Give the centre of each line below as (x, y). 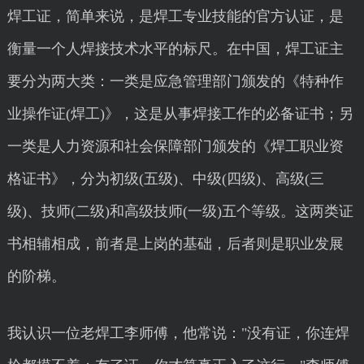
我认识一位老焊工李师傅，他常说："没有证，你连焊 (178, 333)
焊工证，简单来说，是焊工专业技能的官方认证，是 (175, 16)
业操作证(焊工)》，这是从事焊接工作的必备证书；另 (180, 114)
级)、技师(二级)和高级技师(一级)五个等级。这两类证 (180, 211)
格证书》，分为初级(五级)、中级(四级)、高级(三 (165, 179)
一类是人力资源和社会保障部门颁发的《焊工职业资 (175, 146)
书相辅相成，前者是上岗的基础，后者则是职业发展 (175, 244)
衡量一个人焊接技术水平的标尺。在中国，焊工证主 (175, 49)
